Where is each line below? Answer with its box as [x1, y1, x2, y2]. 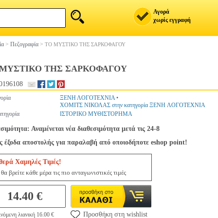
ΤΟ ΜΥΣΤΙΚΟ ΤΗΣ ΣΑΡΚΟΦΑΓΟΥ [45, 41, 126, 47]
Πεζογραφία [10, 41, 38, 48]
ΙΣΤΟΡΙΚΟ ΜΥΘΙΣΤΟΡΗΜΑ [60, 110, 132, 117]
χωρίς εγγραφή [153, 17, 191, 23]
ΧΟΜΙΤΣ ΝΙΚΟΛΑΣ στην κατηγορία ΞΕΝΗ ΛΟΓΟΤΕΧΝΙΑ [60, 102, 205, 109]
